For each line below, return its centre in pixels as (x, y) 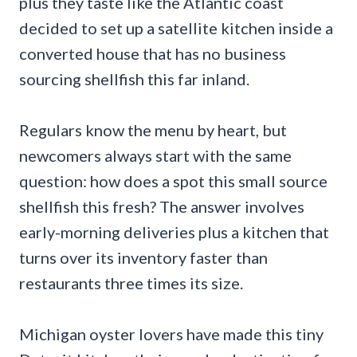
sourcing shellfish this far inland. (134, 78)
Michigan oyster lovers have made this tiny (171, 333)
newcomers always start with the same (155, 155)
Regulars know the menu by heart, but (153, 129)
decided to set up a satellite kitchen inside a (176, 27)
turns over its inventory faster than (143, 257)
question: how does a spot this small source (173, 180)
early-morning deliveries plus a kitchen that (174, 231)
